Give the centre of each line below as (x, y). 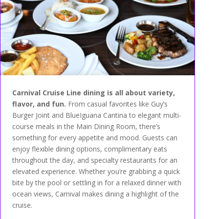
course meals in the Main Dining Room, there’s (86, 127)
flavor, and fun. (39, 104)
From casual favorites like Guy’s (117, 104)
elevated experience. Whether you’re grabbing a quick (96, 172)
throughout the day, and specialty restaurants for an (95, 160)
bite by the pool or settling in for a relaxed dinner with (97, 183)
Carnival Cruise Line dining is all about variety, (93, 93)
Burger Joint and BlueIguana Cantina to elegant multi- (97, 115)
